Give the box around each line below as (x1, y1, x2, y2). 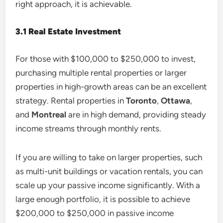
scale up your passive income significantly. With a (15, 180, 201, 190)
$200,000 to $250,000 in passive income (15, 208, 174, 218)
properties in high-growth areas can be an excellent (15, 81, 207, 92)
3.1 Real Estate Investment (15, 26, 121, 36)
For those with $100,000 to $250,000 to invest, (15, 53, 196, 64)
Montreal (31, 109, 67, 119)
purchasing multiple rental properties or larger (15, 67, 187, 78)
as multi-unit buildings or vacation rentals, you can (15, 166, 203, 176)
